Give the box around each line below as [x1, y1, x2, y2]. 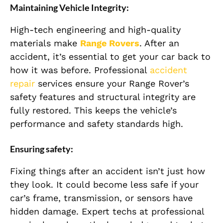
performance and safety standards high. [10, 118, 183, 129]
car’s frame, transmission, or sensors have [10, 192, 193, 203]
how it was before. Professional [10, 64, 150, 75]
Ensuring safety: [10, 143, 73, 154]
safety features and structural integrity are [10, 91, 196, 102]
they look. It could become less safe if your [10, 179, 199, 190]
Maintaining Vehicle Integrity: [10, 1, 129, 13]
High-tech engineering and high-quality [10, 24, 181, 35]
